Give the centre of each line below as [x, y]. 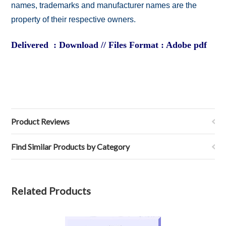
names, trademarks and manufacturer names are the [104, 5]
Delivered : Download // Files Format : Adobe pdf [109, 45]
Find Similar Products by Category [71, 147]
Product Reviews [41, 121]
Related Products [51, 191]
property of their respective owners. [74, 19]
